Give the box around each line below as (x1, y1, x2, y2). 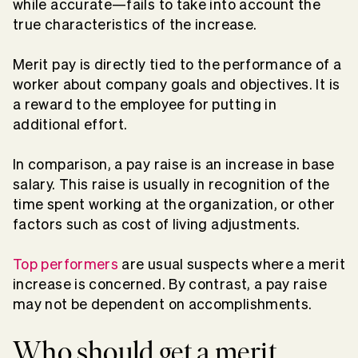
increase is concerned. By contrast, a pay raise (13, 276, 327, 292)
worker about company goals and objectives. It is (13, 76, 340, 92)
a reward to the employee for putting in (13, 96, 277, 112)
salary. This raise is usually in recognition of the (13, 176, 330, 192)
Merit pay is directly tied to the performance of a (13, 56, 341, 72)
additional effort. (13, 116, 128, 132)
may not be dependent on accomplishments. (13, 296, 312, 312)
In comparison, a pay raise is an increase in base (13, 156, 335, 172)
